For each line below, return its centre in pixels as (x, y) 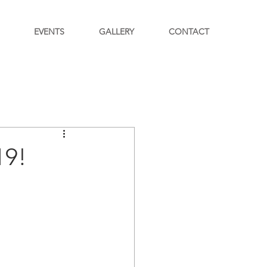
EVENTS (49, 32)
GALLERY (117, 32)
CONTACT (189, 32)
